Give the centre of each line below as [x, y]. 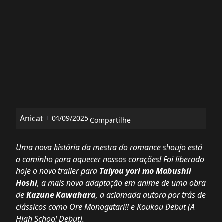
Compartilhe [110, 120]
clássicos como [43, 207]
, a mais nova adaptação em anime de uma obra [121, 183]
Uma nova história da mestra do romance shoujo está [109, 147]
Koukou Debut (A [166, 207]
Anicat [31, 118]
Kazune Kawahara [61, 195]
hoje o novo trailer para [57, 171]
